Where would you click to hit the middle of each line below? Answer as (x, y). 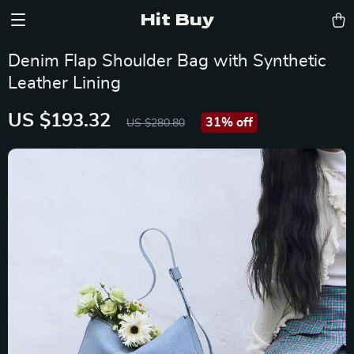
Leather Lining (64, 83)
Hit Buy (177, 19)
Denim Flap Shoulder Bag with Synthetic (167, 61)
